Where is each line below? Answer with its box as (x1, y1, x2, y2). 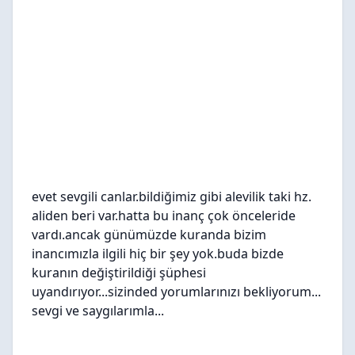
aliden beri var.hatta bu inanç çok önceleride (32, 207, 296, 224)
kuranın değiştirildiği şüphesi (32, 264, 206, 281)
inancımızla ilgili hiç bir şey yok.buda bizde (32, 245, 284, 262)
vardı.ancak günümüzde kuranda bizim (32, 226, 266, 243)
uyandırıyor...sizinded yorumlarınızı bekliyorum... (32, 283, 321, 300)
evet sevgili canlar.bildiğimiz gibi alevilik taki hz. (32, 188, 311, 205)
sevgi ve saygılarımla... (32, 302, 164, 319)
